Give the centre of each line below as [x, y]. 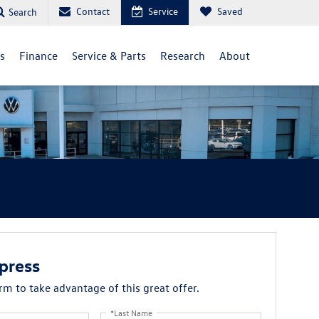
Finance [38, 56]
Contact [93, 11]
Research [183, 56]
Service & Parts [109, 56]
